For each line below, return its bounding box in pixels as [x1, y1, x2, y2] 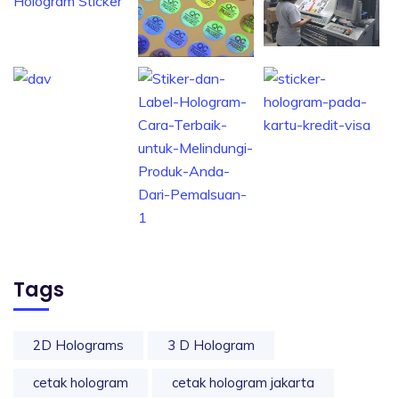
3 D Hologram [167, 337, 255, 354]
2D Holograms [33, 337, 124, 354]
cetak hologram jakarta [172, 374, 314, 392]
